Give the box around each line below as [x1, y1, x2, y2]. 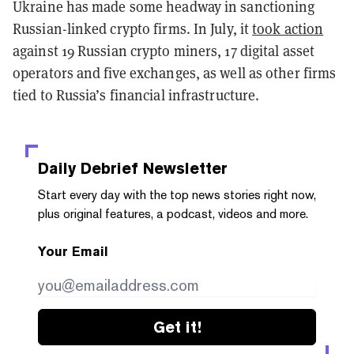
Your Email [38, 243, 108, 259]
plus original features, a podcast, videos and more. [38, 205, 308, 221]
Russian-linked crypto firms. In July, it [13, 19, 253, 38]
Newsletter [138, 158, 228, 178]
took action [252, 19, 324, 38]
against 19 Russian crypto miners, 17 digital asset [13, 41, 315, 60]
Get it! [153, 317, 201, 337]
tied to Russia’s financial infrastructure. [13, 85, 260, 104]
